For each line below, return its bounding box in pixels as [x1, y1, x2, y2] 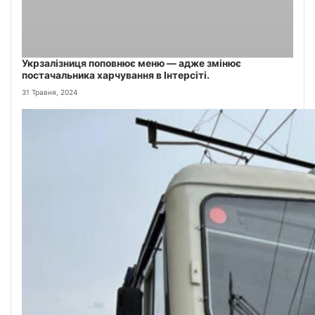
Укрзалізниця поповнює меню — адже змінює [22, 57, 241, 69]
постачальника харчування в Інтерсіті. [22, 69, 210, 81]
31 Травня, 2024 [22, 88, 77, 97]
